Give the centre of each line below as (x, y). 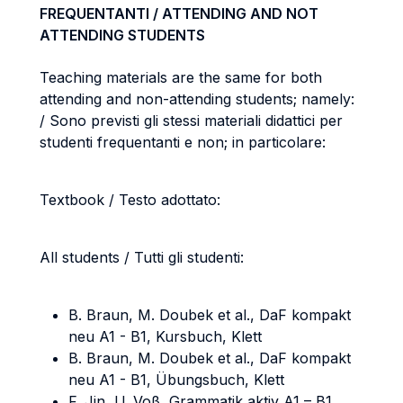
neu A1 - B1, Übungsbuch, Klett (176, 380)
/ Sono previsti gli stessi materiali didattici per (191, 121)
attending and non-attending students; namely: (197, 99)
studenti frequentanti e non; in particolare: (183, 142)
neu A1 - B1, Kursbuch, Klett (165, 336)
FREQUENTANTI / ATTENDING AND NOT (179, 13)
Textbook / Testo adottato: (130, 200)
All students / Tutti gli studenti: (142, 257)
